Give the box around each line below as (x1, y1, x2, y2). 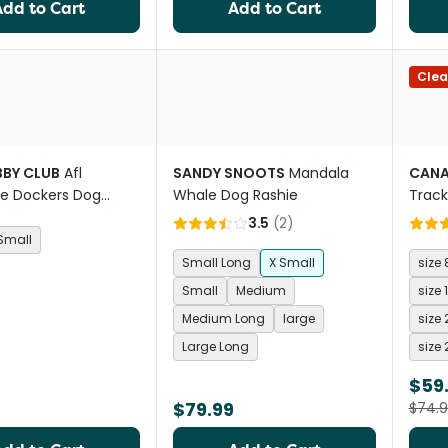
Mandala (288, 163, 349, 183)
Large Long (181, 338, 249, 355)
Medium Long (181, 310, 265, 327)
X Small (268, 254, 315, 271)
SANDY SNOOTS (172, 163, 285, 183)
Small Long (181, 254, 251, 271)
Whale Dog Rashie (172, 185, 298, 205)
